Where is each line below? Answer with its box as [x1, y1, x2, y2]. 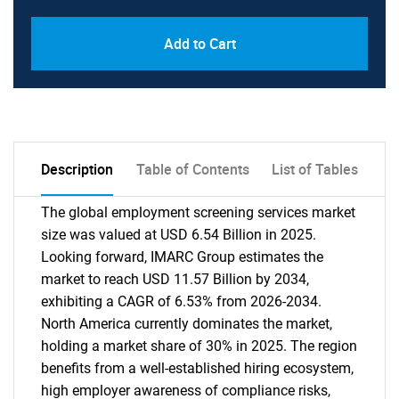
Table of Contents [135, 159, 249, 179]
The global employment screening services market [41, 204, 355, 221]
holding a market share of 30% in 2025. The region [41, 338, 357, 354]
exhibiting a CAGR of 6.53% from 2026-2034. [41, 293, 322, 310]
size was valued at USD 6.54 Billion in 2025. [41, 226, 316, 243]
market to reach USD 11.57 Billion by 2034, [41, 271, 309, 288]
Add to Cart [163, 34, 236, 53]
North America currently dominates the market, [41, 315, 332, 332]
